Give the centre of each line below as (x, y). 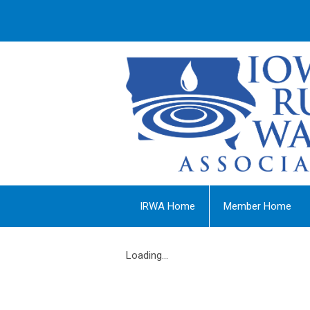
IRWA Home (167, 206)
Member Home (257, 206)
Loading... (147, 255)
